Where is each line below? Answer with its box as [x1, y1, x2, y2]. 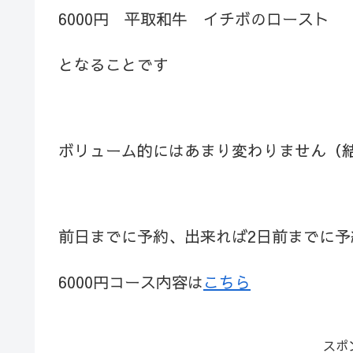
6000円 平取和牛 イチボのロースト [58, 7, 329, 29]
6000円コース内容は [58, 271, 203, 293]
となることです [58, 54, 169, 76]
